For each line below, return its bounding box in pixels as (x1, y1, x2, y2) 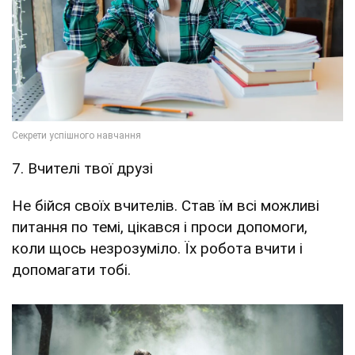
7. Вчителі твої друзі (12, 159, 153, 178)
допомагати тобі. (12, 261, 131, 280)
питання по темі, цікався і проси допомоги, (12, 218, 307, 237)
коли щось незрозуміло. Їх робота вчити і (12, 239, 303, 258)
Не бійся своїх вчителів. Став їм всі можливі (12, 197, 319, 216)
